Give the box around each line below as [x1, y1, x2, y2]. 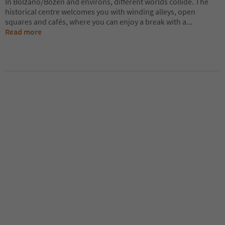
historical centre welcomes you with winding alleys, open [5, 6, 195, 17]
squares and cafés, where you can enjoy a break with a [5, 16, 186, 27]
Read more [5, 26, 42, 37]
